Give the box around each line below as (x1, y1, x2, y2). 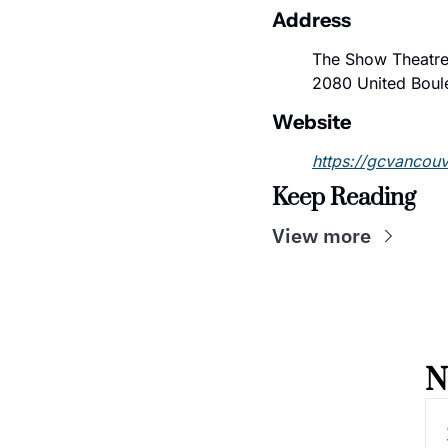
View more (272, 222, 371, 249)
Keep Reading (272, 183, 416, 213)
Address (272, 8, 351, 32)
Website (272, 110, 351, 134)
